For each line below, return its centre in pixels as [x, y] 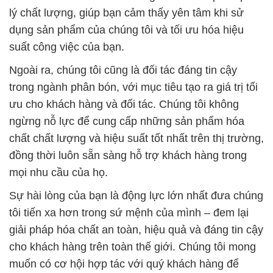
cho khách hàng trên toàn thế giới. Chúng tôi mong [133, 246]
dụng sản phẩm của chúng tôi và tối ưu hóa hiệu [126, 30]
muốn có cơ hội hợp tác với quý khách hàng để [124, 264]
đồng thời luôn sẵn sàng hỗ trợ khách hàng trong [128, 155]
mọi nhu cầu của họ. [58, 172]
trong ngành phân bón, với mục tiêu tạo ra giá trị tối [133, 87]
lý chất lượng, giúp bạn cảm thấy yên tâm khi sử [126, 12]
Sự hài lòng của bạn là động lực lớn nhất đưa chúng [136, 195]
